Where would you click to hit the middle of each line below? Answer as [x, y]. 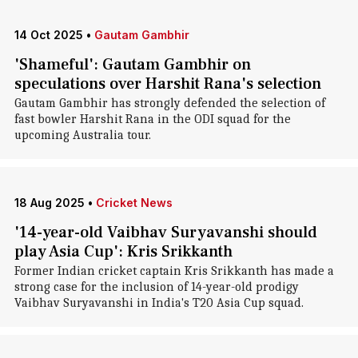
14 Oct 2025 [48, 35]
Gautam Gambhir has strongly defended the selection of [169, 103]
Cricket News [134, 203]
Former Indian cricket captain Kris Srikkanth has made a [174, 271]
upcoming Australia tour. [82, 135]
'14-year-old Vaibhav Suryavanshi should [165, 233]
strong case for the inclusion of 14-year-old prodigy [156, 287]
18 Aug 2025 [49, 203]
